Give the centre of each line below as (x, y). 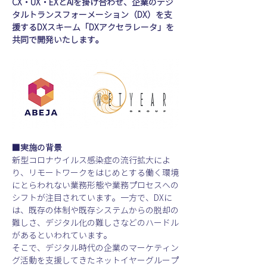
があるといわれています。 (62, 236)
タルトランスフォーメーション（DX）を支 (92, 15)
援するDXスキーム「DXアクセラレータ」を (93, 27)
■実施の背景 (37, 148)
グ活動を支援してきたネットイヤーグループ (95, 261)
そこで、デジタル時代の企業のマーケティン (95, 248)
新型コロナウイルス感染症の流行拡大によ (91, 161)
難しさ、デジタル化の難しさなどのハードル (95, 223)
